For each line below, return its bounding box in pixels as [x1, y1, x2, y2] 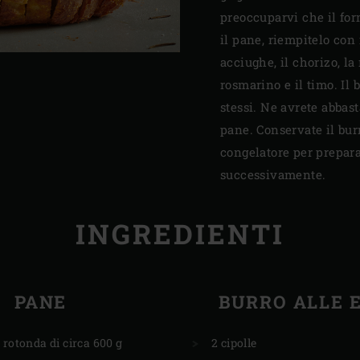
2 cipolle [211, 334, 257, 350]
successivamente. [220, 166, 326, 183]
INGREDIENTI [76, 215, 284, 252]
